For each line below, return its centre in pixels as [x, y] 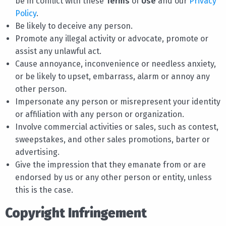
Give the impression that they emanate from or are [110, 164]
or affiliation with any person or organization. [100, 114]
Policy [26, 13]
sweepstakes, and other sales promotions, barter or [112, 139]
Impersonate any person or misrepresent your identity [118, 101]
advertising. [37, 152]
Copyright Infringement [76, 213]
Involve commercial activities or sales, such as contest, [117, 127]
